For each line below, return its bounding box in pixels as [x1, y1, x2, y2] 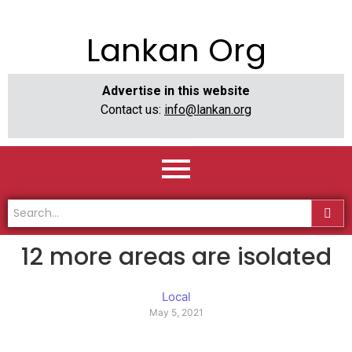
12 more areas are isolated [20, 240, 332, 274]
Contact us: [101, 102, 164, 117]
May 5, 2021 [148, 306, 203, 319]
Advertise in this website [102, 83, 250, 98]
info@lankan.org [164, 102, 251, 117]
